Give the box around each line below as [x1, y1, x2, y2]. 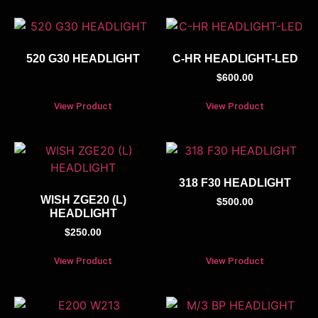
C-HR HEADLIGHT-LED [172, 53, 298, 65]
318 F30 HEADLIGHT [179, 177, 291, 190]
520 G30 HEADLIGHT [26, 53, 140, 65]
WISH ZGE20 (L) [40, 194, 126, 207]
